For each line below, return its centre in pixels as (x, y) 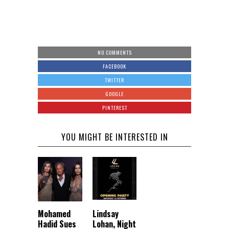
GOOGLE (114, 94)
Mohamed (54, 213)
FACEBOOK (114, 66)
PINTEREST (114, 108)
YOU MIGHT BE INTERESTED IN (114, 137)
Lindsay (105, 213)
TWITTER (114, 80)
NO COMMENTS (114, 53)
